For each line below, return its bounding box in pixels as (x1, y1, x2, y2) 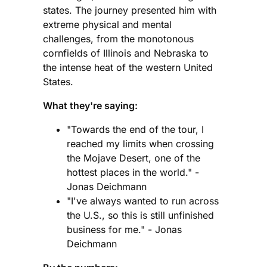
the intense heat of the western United (43, 61, 213, 73)
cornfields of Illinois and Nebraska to (43, 46, 209, 59)
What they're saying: (43, 99, 138, 111)
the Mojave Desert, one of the (67, 151, 200, 164)
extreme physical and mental (43, 18, 172, 30)
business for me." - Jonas (67, 223, 182, 235)
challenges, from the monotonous (43, 32, 194, 45)
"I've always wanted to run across (67, 194, 219, 207)
